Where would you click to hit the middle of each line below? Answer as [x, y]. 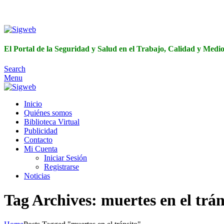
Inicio [33, 103]
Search [15, 68]
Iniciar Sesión [65, 157]
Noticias [37, 175]
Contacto [38, 139]
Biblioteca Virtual [52, 121]
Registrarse [61, 166]
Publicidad [41, 130]
